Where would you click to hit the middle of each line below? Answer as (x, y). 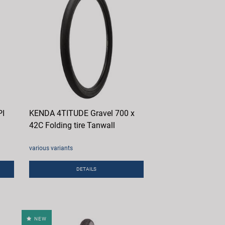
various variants (51, 148)
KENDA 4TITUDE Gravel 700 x (82, 114)
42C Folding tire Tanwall (72, 126)
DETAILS (87, 169)
